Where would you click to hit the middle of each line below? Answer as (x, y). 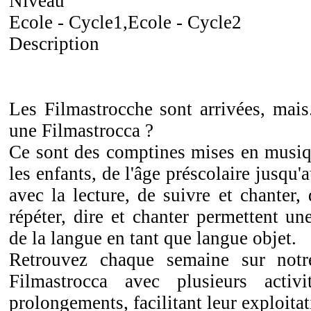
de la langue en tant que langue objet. (153, 238)
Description (54, 43)
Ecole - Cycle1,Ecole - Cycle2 (125, 22)
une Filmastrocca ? (81, 130)
